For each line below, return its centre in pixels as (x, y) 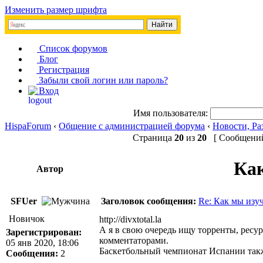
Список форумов (72, 48)
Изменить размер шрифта (56, 10)
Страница (154, 138)
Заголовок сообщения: (149, 201)
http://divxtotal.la (130, 219)
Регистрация (63, 70)
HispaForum (28, 126)
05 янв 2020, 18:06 (42, 243)
